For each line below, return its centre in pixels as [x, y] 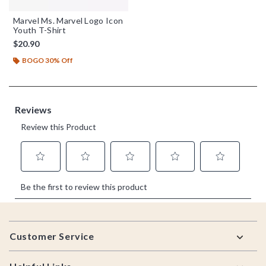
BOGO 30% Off [47, 60]
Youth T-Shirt [39, 30]
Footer [25, 222]
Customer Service [52, 236]
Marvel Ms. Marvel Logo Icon [68, 20]
